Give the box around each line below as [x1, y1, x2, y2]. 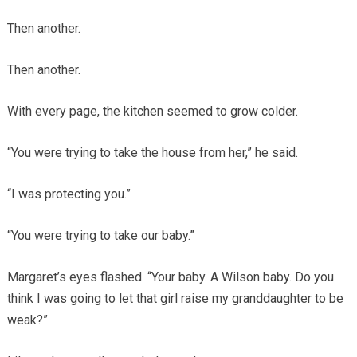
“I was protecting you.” [6, 186, 131, 202]
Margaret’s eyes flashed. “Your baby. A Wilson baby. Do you [6, 269, 334, 285]
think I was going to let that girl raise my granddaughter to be [6, 291, 343, 307]
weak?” [6, 312, 48, 328]
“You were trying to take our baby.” [6, 228, 194, 244]
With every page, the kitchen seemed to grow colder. [6, 104, 298, 120]
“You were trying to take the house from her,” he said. [6, 145, 298, 161]
